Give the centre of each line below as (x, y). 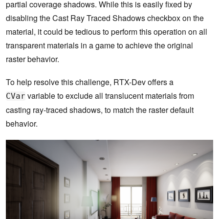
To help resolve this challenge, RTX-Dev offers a (90, 82)
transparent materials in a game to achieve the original (99, 45)
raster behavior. (33, 59)
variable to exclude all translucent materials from (110, 96)
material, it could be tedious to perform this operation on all (107, 32)
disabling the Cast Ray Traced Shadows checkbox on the (105, 18)
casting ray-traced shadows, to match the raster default (100, 110)
